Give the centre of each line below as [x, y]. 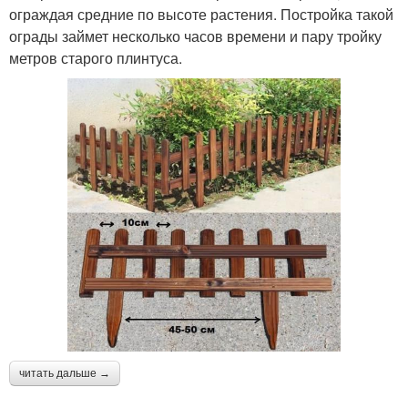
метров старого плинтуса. [96, 57]
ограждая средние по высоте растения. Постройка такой [201, 14]
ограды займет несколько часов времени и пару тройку [195, 36]
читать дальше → [65, 373]
